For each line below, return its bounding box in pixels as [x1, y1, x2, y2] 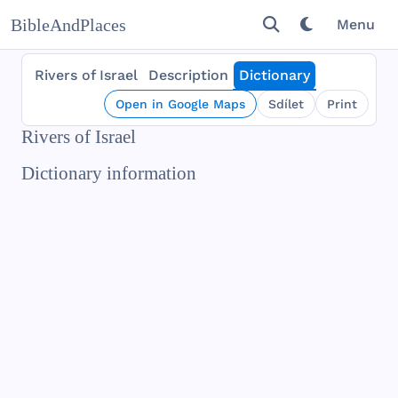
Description [148, 67, 228, 84]
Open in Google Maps [115, 97, 245, 111]
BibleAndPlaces [11, 15, 126, 35]
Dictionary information [21, 163, 196, 184]
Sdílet [268, 97, 304, 111]
